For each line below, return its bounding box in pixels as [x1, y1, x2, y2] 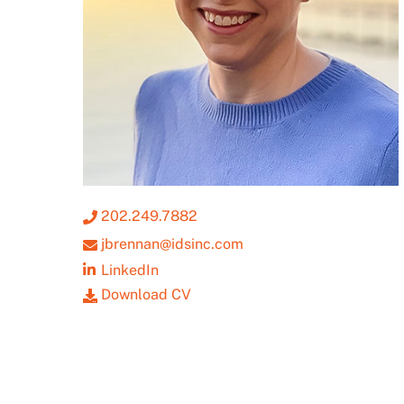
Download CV [97, 285, 191, 303]
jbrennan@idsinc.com [97, 234, 243, 252]
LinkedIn [101, 261, 159, 279]
